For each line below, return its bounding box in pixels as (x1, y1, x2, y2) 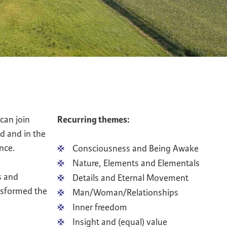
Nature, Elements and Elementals (72, 157, 200, 169)
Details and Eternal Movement (72, 172, 188, 183)
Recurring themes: (57, 114, 130, 125)
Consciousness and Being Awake (72, 142, 199, 154)
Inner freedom (72, 201, 127, 213)
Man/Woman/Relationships (72, 186, 178, 198)
